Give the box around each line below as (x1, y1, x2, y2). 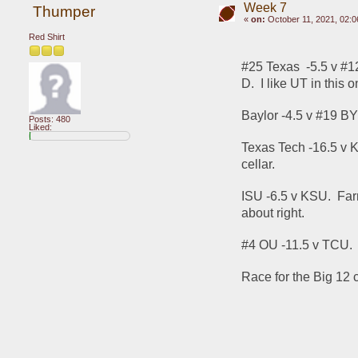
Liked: (29, 121, 52, 132)
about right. (241, 205, 305, 220)
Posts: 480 (29, 113, 70, 124)
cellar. (241, 157, 276, 172)
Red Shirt (29, 32, 65, 42)
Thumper (32, 3, 95, 21)
